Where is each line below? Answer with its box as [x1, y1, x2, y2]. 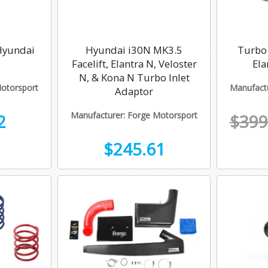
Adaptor [115, 84, 153, 99]
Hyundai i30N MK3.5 [86, 43, 182, 57]
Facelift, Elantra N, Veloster [71, 57, 197, 71]
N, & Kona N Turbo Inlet [78, 71, 190, 85]
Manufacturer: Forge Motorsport [71, 109, 197, 121]
